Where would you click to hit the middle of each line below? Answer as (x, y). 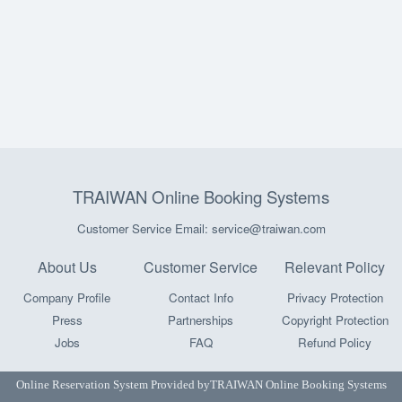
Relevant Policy (335, 267)
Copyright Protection (335, 320)
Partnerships (201, 320)
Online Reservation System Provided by (113, 385)
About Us (67, 267)
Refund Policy (335, 342)
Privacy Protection (335, 297)
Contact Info (201, 297)
